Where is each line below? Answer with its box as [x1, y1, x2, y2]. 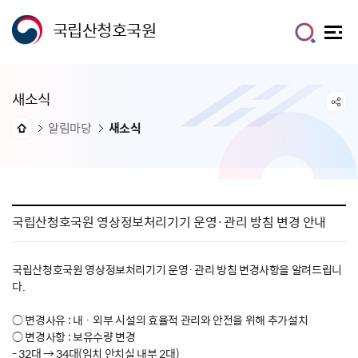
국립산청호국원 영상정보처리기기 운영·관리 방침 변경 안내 [12, 212, 327, 231]
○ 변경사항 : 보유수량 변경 [12, 328, 136, 344]
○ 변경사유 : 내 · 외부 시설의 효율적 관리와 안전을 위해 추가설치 [12, 312, 308, 328]
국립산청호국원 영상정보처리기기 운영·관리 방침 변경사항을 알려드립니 [12, 261, 343, 277]
